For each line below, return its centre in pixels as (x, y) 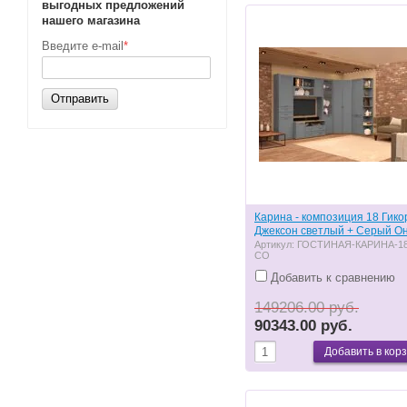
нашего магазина (91, 20)
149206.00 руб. (307, 307)
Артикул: (276, 244)
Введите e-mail (83, 46)
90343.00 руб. (303, 325)
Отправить (80, 99)
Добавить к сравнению (331, 277)
